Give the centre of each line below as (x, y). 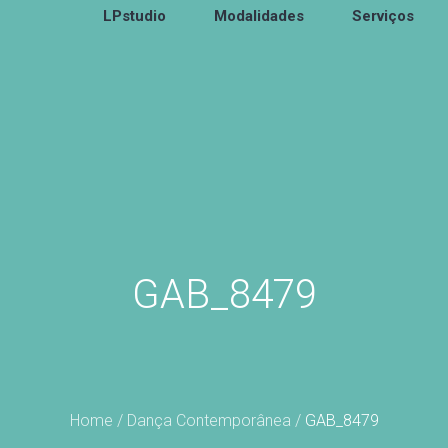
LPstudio (134, 15)
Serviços (383, 15)
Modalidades (259, 15)
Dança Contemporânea (208, 420)
